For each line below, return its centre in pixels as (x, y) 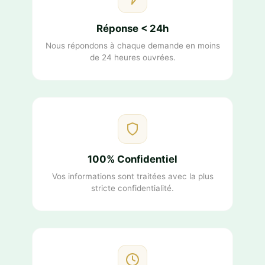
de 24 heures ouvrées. (132, 58)
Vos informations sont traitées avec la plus (132, 177)
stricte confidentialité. (132, 188)
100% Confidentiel (132, 159)
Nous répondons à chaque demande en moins (132, 46)
